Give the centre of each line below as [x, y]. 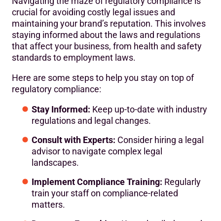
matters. [48, 205]
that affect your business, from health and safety [107, 46]
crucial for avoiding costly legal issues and [93, 12]
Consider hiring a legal [160, 140]
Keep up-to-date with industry [149, 110]
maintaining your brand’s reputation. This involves [109, 24]
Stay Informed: [61, 110]
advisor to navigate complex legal [97, 151]
